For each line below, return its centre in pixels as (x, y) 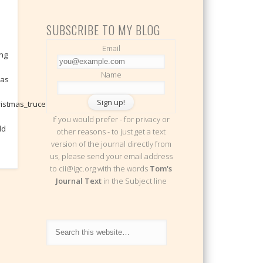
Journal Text (78, 181)
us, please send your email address (111, 156)
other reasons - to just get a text (111, 132)
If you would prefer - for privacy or (111, 119)
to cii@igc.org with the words (100, 169)
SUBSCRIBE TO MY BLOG (104, 30)
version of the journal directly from (111, 144)
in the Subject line (134, 181)
